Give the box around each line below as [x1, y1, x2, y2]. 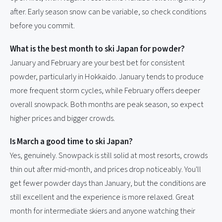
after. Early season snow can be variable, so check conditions [10, 5, 206, 18]
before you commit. [10, 19, 75, 32]
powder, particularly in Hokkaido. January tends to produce [10, 70, 204, 83]
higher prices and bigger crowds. [10, 112, 115, 124]
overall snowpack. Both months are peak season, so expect [10, 98, 204, 111]
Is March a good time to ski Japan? [10, 135, 133, 148]
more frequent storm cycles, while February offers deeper [10, 84, 200, 97]
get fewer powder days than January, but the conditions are [10, 177, 206, 189]
